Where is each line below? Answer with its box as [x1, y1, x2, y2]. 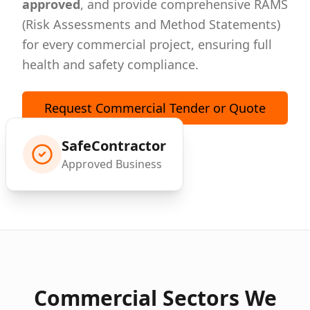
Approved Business [62, 156, 162, 172]
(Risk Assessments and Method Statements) [22, 16, 280, 33]
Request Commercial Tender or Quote [44, 100, 266, 116]
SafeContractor [62, 136, 166, 155]
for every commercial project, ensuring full [22, 36, 272, 53]
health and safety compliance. [22, 56, 199, 73]
